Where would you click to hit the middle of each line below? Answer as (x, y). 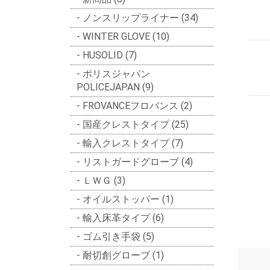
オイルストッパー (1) (128, 199)
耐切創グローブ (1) (123, 255)
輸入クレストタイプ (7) (133, 143)
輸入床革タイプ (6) (123, 218)
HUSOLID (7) (110, 55)
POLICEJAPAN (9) (115, 87)
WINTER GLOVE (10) (126, 36)
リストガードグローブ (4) (138, 162)
